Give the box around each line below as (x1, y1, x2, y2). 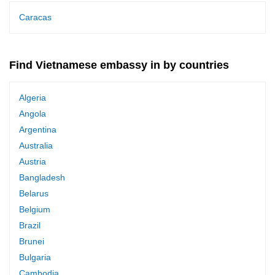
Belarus (19, 188, 48, 198)
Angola (19, 108, 46, 118)
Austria (19, 156, 46, 166)
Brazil (19, 220, 41, 230)
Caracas (19, 12, 52, 22)
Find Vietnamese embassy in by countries (9, 58, 229, 71)
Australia (19, 140, 53, 150)
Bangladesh (19, 172, 65, 182)
